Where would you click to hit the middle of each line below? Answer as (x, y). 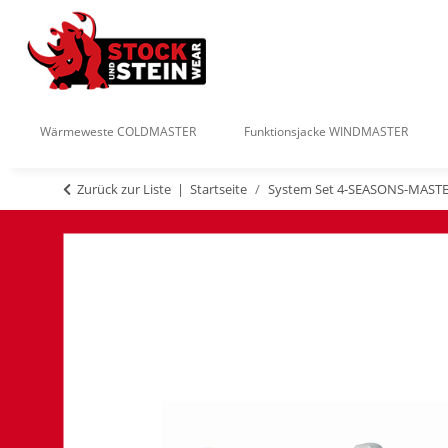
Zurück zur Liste (124, 189)
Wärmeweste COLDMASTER (118, 132)
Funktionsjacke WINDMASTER (326, 132)
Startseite (218, 189)
